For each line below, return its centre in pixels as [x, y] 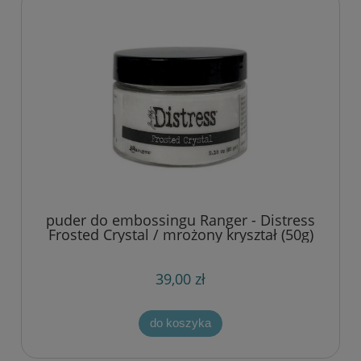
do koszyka [180, 323]
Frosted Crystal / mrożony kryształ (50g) [180, 234]
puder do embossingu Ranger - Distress [180, 220]
